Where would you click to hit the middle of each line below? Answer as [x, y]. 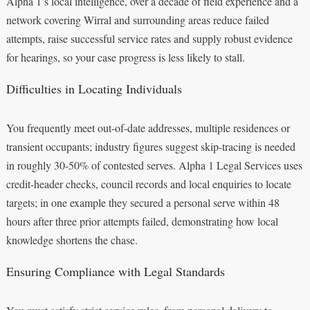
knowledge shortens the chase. [72, 239]
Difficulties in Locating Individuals [94, 88]
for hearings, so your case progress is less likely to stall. [125, 57]
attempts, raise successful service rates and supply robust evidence [149, 38]
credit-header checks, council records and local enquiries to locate [148, 183]
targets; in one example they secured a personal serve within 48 [143, 202]
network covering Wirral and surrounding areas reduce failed [137, 19]
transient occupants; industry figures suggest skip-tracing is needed [151, 146]
